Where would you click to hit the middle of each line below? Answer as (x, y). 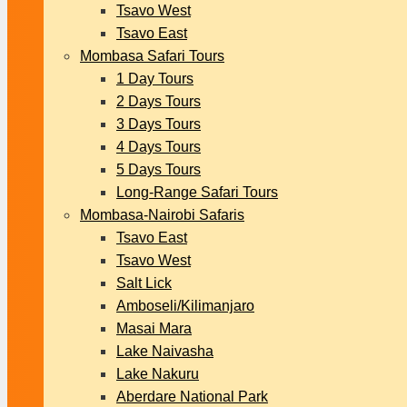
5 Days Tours (159, 169)
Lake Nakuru (158, 374)
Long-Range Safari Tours (197, 192)
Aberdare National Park (192, 397)
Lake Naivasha (165, 351)
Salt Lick (144, 283)
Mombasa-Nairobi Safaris (162, 215)
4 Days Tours (159, 147)
